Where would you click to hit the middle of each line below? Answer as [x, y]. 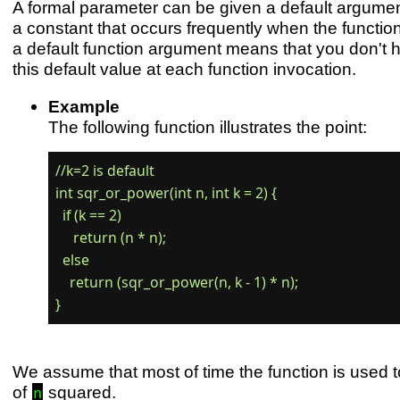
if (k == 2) [89, 215]
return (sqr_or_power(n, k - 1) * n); [177, 282]
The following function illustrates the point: [207, 127]
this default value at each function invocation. [184, 68]
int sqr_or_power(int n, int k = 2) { [167, 192]
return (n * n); [111, 237]
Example [83, 107]
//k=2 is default [105, 170]
